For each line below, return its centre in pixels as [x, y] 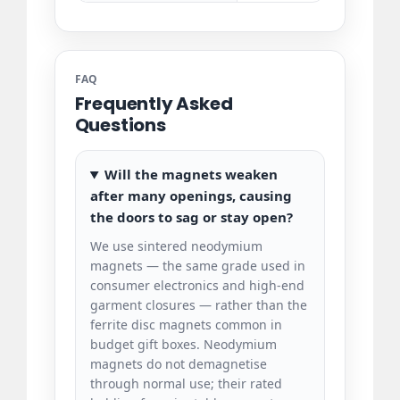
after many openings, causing [191, 196]
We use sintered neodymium [176, 246]
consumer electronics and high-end [197, 286]
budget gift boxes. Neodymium [183, 345]
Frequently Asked [154, 104]
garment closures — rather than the [198, 305]
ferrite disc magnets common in [186, 325]
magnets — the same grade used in [197, 266]
